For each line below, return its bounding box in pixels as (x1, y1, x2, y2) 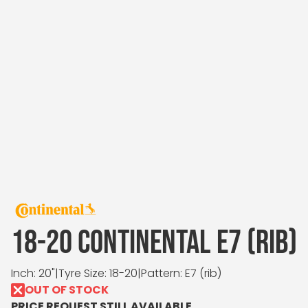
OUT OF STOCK (25, 282, 109, 298)
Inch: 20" (11, 265, 55, 281)
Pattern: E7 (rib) (141, 265, 221, 281)
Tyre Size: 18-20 (58, 265, 137, 281)
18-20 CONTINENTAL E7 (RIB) (11, 223, 297, 263)
